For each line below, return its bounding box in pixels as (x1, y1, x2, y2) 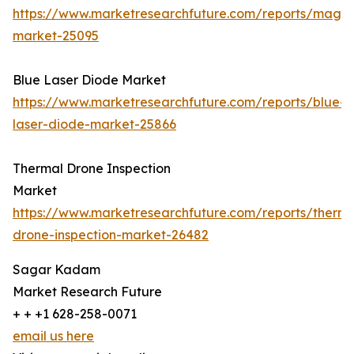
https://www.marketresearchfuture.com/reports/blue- (13, 94, 345, 111)
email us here (13, 328, 94, 345)
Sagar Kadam (13, 262, 100, 278)
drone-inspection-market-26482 (13, 227, 209, 243)
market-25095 (13, 28, 99, 44)
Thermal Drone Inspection (13, 160, 171, 177)
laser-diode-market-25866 (13, 116, 176, 133)
